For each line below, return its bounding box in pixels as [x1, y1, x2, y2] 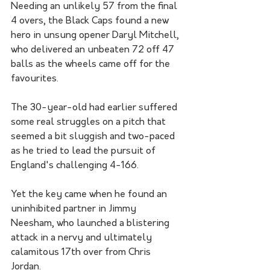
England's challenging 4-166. [11, 160, 139, 171]
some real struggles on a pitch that [11, 117, 168, 127]
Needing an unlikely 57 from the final [11, 1, 180, 11]
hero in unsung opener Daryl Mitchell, [11, 30, 181, 40]
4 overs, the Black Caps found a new [11, 16, 171, 26]
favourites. [11, 74, 58, 84]
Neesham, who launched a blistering [11, 218, 172, 228]
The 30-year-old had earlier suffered [11, 102, 180, 113]
